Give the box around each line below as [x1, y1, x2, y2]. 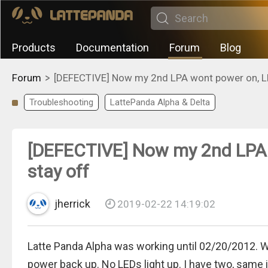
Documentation [76, 41, 149, 54]
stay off [28, 161, 89, 182]
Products [12, 41, 56, 54]
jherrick [54, 197, 90, 210]
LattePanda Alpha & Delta [110, 97, 210, 108]
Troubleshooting [29, 97, 93, 108]
